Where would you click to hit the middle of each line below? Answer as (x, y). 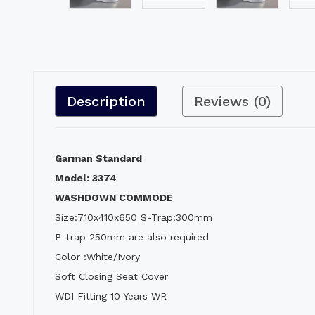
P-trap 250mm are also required (132, 237)
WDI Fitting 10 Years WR (111, 296)
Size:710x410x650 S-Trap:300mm (134, 217)
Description (106, 101)
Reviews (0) (232, 101)
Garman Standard (98, 158)
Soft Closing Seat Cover (111, 276)
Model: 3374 (86, 178)
